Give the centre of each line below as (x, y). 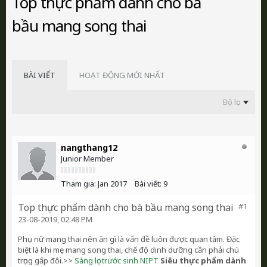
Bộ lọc (231, 102)
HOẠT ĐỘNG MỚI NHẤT (122, 75)
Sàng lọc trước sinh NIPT (117, 260)
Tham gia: (78, 184)
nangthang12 (89, 148)
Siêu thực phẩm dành (203, 260)
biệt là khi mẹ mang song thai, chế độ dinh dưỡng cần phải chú (128, 250)
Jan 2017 (112, 184)
